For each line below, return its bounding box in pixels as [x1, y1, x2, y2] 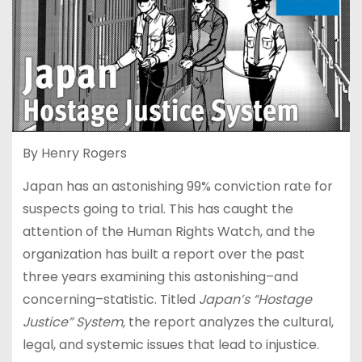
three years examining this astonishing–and [22, 267, 298, 286]
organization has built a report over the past [22, 244, 305, 263]
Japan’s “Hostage [198, 289, 312, 309]
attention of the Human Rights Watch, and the [22, 221, 315, 241]
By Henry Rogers [22, 143, 127, 162]
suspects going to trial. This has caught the [22, 199, 293, 218]
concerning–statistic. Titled [22, 289, 199, 309]
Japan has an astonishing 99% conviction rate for [22, 176, 333, 196]
